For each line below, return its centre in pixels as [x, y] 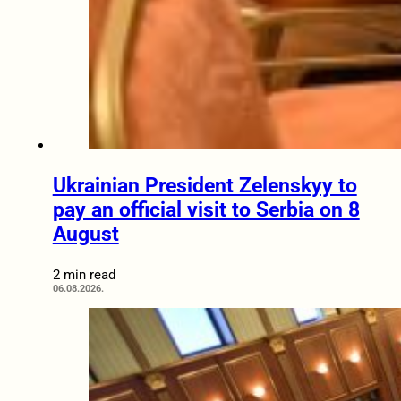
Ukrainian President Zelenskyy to [205, 185]
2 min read [84, 274]
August [85, 234]
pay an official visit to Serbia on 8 [206, 209]
